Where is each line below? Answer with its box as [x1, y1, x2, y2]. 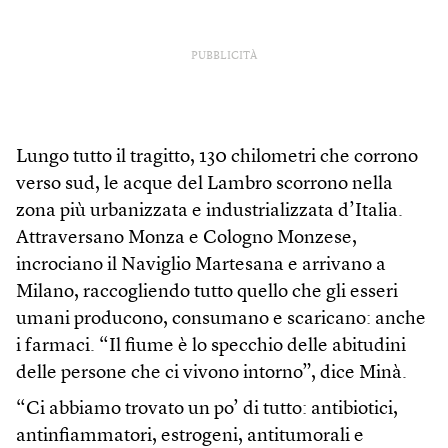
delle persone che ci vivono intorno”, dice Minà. [16, 364, 407, 384]
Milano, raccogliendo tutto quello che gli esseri [16, 283, 398, 303]
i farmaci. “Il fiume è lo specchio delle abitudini [16, 337, 406, 357]
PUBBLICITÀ [191, 51, 257, 63]
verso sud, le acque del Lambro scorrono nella [16, 175, 393, 195]
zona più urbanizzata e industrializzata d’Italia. [16, 202, 403, 222]
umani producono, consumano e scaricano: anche [16, 310, 426, 330]
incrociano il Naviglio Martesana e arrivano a [16, 256, 386, 276]
